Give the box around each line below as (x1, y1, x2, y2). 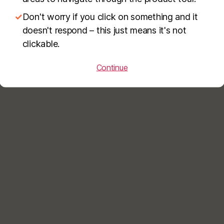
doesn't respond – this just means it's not (22, 24, 186, 35)
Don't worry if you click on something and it (22, 11, 198, 22)
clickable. (22, 38, 60, 49)
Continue (96, 62, 128, 72)
